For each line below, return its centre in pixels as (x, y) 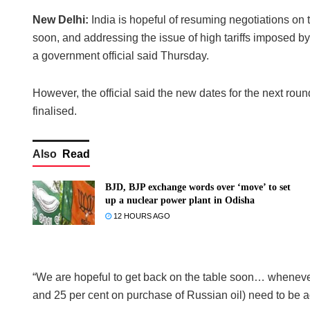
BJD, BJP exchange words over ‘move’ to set (198, 187)
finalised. (55, 111)
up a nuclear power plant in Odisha (180, 200)
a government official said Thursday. (121, 55)
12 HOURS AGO (141, 216)
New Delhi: (61, 19)
